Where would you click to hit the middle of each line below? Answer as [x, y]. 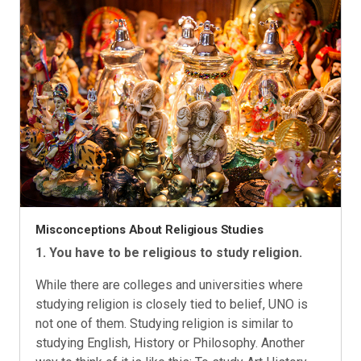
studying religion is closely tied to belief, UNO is [172, 304]
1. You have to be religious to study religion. [169, 252]
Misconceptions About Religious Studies [149, 229]
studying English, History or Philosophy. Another [170, 342]
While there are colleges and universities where [170, 284]
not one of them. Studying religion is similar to [165, 323]
